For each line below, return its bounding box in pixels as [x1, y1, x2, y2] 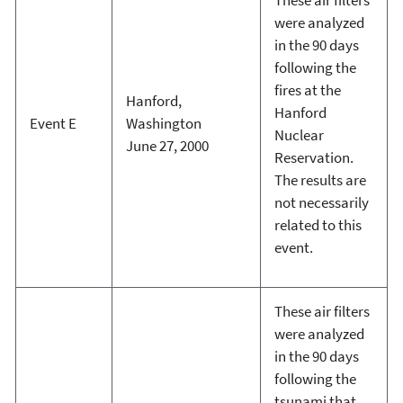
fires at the [273, 79, 341, 100]
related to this [273, 214, 362, 235]
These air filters [273, 300, 370, 321]
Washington [125, 112, 201, 133]
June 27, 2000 [125, 135, 209, 156]
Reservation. [273, 147, 354, 167]
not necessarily [273, 192, 369, 212]
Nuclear [273, 124, 324, 145]
